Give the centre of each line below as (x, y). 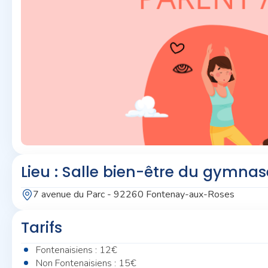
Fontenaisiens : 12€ (77, 250)
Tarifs (42, 228)
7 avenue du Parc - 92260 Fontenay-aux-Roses (134, 194)
